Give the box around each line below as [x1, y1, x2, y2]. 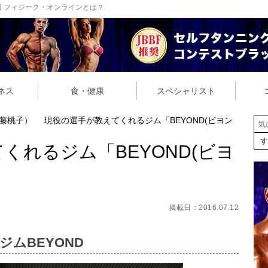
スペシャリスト [157, 86, 215, 96]
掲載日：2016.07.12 [169, 203, 239, 212]
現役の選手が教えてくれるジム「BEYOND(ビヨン [44, 115, 233, 126]
